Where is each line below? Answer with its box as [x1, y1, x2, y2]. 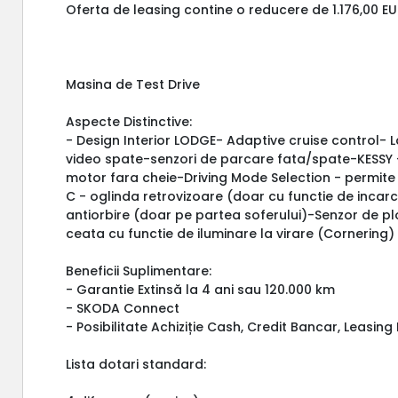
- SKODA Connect [66, 298, 180, 317]
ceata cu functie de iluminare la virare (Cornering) [66, 224, 395, 243]
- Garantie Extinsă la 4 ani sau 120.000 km [66, 280, 336, 298]
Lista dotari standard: [66, 354, 207, 373]
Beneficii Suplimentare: [66, 261, 212, 280]
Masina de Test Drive [66, 75, 201, 93]
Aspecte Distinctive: [66, 112, 193, 131]
